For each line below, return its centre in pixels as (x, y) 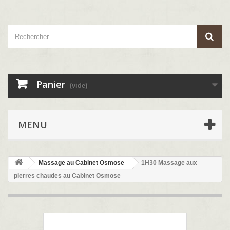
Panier (51, 84)
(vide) (79, 85)
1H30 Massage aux (169, 163)
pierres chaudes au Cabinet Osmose (67, 176)
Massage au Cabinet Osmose (81, 163)
